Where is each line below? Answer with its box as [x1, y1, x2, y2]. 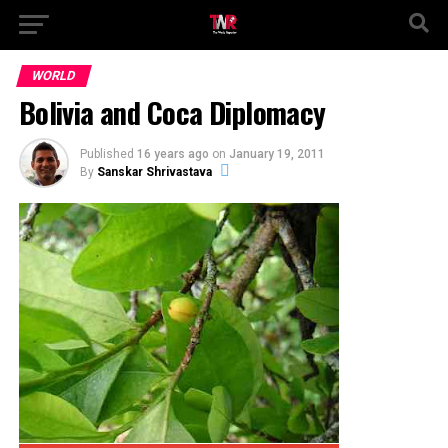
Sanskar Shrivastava [96, 165, 212, 179]
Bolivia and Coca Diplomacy [18, 91, 326, 133]
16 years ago [136, 147, 209, 161]
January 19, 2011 [228, 147, 325, 161]
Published [79, 147, 134, 161]
